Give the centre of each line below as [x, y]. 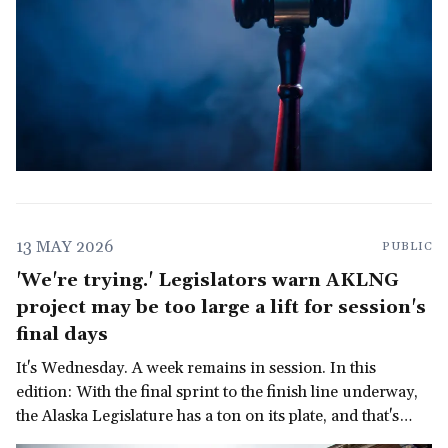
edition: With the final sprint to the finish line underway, [217, 392]
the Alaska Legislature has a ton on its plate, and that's [207, 416]
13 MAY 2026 [64, 247]
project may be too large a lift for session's [221, 308]
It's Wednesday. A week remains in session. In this [173, 368]
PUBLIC [407, 247]
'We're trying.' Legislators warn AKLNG [207, 281]
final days [62, 335]
